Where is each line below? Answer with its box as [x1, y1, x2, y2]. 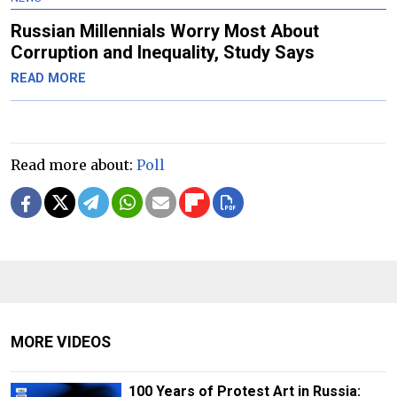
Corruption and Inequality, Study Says [11, 42, 315, 64]
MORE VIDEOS [11, 333, 111, 352]
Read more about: [11, 156, 136, 175]
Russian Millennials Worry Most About [11, 20, 319, 43]
